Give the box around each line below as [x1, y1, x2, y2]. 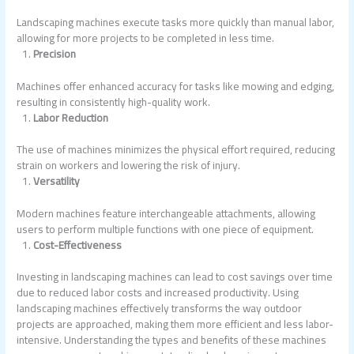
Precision [32, 43, 76, 65]
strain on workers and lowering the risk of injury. [17, 155, 241, 176]
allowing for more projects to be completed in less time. [17, 28, 275, 49]
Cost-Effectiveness [32, 234, 122, 255]
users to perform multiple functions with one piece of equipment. [17, 218, 314, 239]
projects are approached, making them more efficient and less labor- [17, 314, 334, 335]
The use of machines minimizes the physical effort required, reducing [17, 139, 336, 160]
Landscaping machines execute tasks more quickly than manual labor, [17, 12, 335, 33]
